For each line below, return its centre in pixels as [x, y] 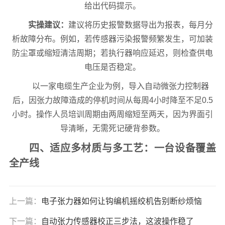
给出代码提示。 [113, 6]
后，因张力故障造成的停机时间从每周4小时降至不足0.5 [113, 100]
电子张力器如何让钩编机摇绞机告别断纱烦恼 [121, 201]
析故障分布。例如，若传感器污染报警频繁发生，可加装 [113, 39]
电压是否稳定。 [113, 67]
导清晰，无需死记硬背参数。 [113, 129]
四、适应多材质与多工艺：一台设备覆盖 [123, 148]
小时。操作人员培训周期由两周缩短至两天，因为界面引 [113, 115]
